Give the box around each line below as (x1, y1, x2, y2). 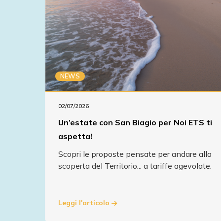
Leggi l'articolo (58, 198, 111, 207)
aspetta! (58, 131, 92, 141)
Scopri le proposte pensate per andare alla (58, 148, 212, 159)
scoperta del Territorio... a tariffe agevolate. (58, 160, 212, 171)
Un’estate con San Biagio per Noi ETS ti (58, 117, 212, 127)
